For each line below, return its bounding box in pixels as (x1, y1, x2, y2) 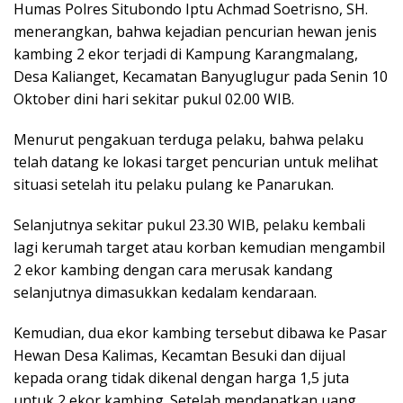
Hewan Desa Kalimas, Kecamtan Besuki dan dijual (13, 345, 345, 365)
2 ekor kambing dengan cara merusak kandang (13, 259, 333, 280)
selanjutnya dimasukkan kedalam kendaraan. (13, 282, 317, 302)
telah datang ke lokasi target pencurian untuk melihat (13, 151, 378, 172)
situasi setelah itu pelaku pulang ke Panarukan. (13, 174, 334, 194)
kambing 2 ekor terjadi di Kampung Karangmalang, (13, 43, 358, 64)
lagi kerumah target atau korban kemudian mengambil (13, 237, 385, 257)
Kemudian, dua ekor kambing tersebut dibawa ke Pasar (13, 322, 387, 343)
